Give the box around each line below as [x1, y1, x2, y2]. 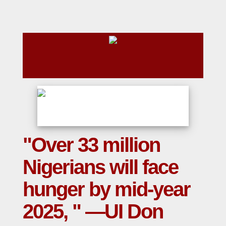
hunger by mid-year [23, 178, 190, 201]
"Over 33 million [23, 134, 160, 156]
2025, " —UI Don [23, 200, 163, 223]
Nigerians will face [23, 156, 178, 179]
